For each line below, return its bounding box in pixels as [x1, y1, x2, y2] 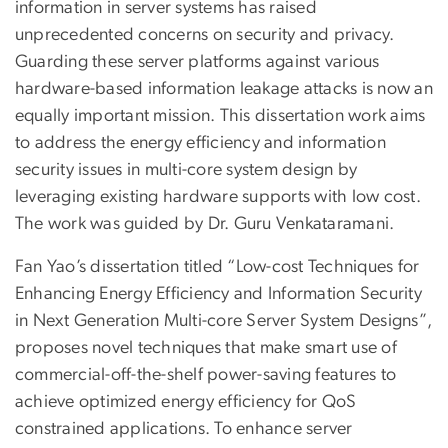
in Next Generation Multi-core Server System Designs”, [15, 312, 433, 331]
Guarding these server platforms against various [15, 53, 380, 72]
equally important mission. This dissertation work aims [15, 107, 426, 126]
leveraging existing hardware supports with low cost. [15, 188, 421, 207]
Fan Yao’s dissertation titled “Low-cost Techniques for [15, 258, 420, 277]
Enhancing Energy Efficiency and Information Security [15, 285, 422, 304]
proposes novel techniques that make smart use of [15, 339, 397, 358]
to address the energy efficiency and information [15, 134, 386, 153]
